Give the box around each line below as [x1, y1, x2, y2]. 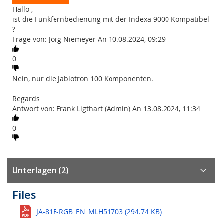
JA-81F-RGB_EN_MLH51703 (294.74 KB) [36, 207, 162, 216]
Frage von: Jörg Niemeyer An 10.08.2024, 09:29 [12, 34, 166, 44]
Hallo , [12, 4, 33, 14]
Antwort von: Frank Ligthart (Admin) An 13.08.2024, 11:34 [12, 104, 200, 113]
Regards [12, 94, 40, 103]
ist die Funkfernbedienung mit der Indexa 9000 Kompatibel [12, 14, 209, 24]
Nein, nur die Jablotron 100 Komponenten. [12, 74, 153, 83]
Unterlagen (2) [12, 165, 69, 176]
